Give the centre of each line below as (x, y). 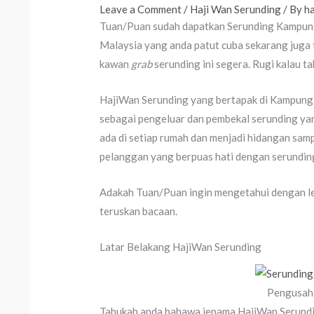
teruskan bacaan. (139, 211)
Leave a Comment (141, 9)
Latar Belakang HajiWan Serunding (181, 247)
